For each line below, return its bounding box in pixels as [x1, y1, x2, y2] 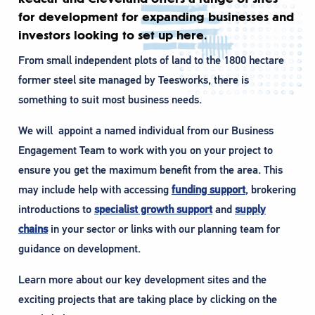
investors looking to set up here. [18, 28, 207, 42]
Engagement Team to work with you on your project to [18, 143, 273, 157]
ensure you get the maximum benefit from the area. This [18, 162, 283, 177]
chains [18, 221, 48, 236]
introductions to [18, 202, 94, 217]
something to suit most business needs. [18, 92, 202, 107]
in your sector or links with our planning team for [48, 221, 280, 236]
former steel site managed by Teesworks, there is [18, 72, 249, 87]
